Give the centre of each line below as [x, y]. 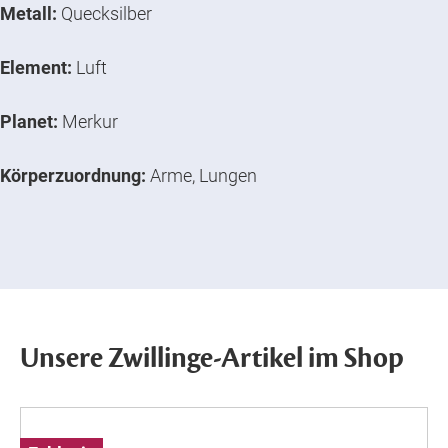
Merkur [88, 121]
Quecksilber [104, 13]
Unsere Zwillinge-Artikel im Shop [212, 357]
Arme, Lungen [201, 175]
